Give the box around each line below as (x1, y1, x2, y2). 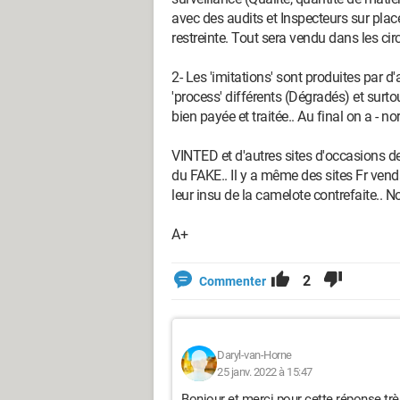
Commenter (199, 274, 266, 288)
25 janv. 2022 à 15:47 (217, 365, 312, 379)
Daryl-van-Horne (217, 348, 292, 362)
